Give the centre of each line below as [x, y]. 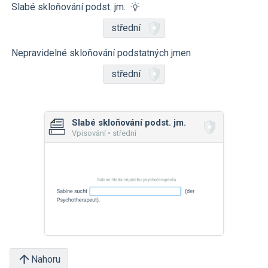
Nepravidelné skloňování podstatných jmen [101, 53]
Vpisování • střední [104, 133]
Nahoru [46, 259]
